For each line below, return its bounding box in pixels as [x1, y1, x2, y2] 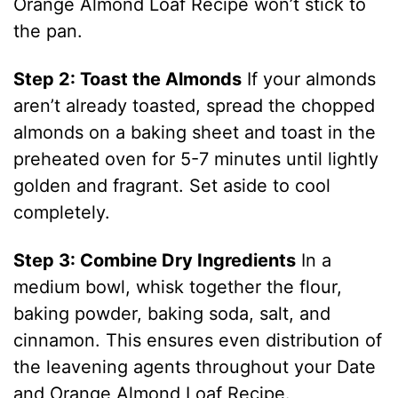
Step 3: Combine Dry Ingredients [13, 250, 297, 272]
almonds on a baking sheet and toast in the [13, 122, 377, 144]
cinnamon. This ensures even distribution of [13, 330, 383, 352]
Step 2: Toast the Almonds [13, 68, 243, 91]
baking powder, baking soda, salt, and [13, 303, 331, 325]
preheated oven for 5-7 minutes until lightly [13, 148, 379, 171]
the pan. [13, 20, 84, 43]
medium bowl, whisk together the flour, [13, 276, 343, 298]
